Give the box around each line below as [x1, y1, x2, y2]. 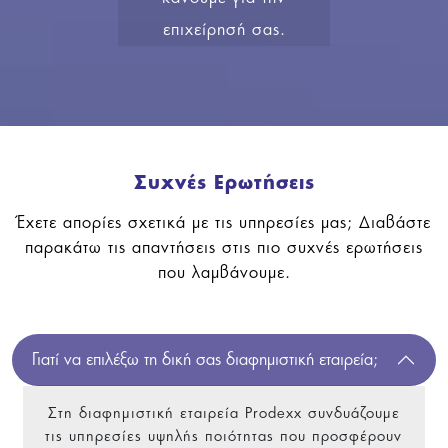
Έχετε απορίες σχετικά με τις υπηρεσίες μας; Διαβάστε [17, 213, 431, 230]
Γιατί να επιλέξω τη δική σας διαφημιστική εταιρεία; [32, 350, 378, 367]
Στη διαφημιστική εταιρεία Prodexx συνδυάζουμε [47, 404, 400, 420]
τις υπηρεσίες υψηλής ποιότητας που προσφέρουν [45, 427, 403, 443]
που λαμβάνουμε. [157, 263, 291, 280]
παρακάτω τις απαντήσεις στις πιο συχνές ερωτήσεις [25, 238, 423, 255]
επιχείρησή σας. [162, 20, 286, 37]
